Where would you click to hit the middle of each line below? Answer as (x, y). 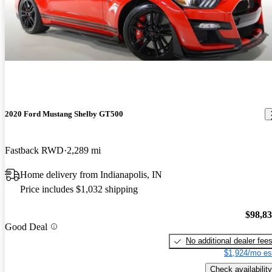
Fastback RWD (34, 150)
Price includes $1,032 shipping (79, 189)
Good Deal (26, 226)
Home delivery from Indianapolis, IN (91, 174)
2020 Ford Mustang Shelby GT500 (64, 114)
